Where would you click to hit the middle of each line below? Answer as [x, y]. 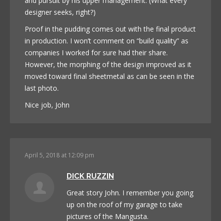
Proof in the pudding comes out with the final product [110, 29]
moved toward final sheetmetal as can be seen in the [110, 76]
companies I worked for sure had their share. [96, 52]
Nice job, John [47, 105]
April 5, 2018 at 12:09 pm [59, 155]
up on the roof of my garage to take [125, 204]
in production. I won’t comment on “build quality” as [107, 40]
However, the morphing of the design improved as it [108, 64]
